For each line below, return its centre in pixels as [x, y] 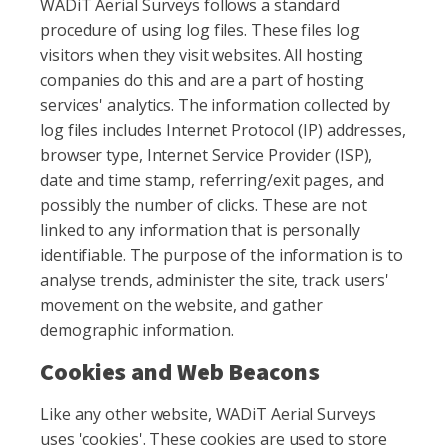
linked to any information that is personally [200, 230]
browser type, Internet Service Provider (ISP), [206, 155]
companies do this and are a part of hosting [202, 80]
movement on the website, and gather [181, 305]
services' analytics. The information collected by [215, 105]
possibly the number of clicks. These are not [203, 205]
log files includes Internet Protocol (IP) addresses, [223, 130]
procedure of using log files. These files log [200, 30]
